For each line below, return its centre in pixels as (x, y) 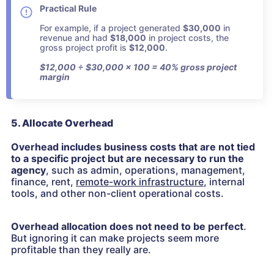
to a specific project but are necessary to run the (128, 159)
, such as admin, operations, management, (146, 170)
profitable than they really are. (81, 250)
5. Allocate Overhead (62, 123)
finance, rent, (43, 182)
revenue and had (75, 38)
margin (55, 77)
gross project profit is (84, 48)
